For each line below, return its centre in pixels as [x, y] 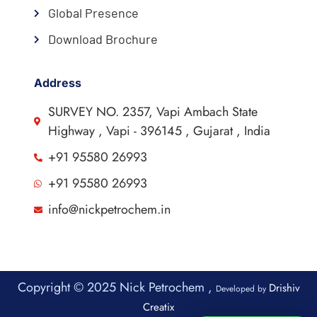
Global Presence [93, 13]
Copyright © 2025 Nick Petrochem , [116, 288]
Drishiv [284, 288]
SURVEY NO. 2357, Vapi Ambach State [152, 112]
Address [57, 83]
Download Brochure [103, 39]
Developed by [242, 289]
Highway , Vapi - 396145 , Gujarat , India [159, 131]
